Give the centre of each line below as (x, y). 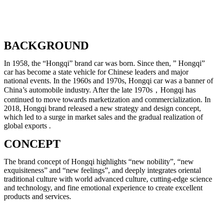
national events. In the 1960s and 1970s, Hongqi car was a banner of (108, 80)
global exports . (27, 125)
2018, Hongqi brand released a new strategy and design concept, (102, 108)
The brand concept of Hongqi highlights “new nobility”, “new (99, 161)
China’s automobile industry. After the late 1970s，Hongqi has (100, 90)
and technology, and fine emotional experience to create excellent (103, 187)
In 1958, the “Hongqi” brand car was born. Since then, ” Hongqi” (104, 63)
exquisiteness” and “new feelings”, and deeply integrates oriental (102, 170)
